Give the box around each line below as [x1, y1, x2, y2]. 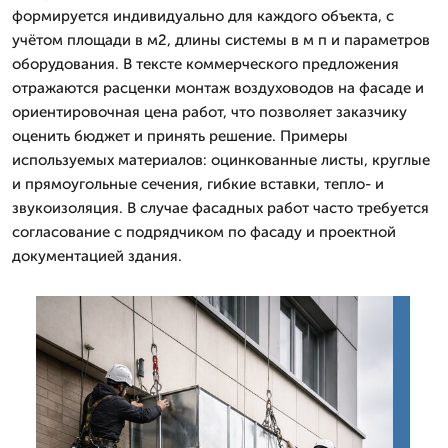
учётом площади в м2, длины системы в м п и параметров [12, 31, 430, 49]
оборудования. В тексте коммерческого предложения [12, 55, 399, 73]
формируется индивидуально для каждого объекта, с [12, 7, 394, 25]
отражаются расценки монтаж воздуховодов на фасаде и [12, 79, 424, 97]
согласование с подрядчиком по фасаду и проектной [12, 223, 396, 241]
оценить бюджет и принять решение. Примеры [12, 127, 348, 145]
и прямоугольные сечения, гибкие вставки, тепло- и [12, 175, 384, 193]
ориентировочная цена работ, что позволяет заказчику [12, 103, 407, 121]
